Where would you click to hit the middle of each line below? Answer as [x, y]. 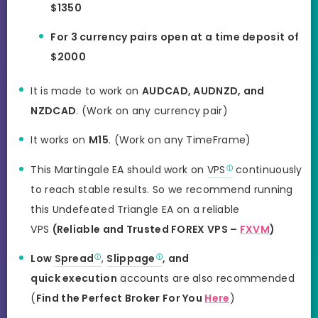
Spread [74, 259]
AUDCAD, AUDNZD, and [203, 91]
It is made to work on [86, 91]
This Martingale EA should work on [119, 169]
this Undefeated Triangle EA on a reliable [135, 209]
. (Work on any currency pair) [152, 110]
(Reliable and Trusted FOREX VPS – [146, 229]
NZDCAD [54, 110]
